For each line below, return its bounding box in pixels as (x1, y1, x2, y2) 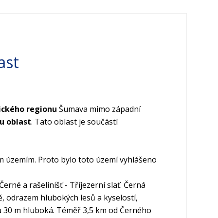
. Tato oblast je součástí (31, 116, 118, 127)
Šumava (59, 104, 88, 115)
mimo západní (88, 104, 141, 115)
